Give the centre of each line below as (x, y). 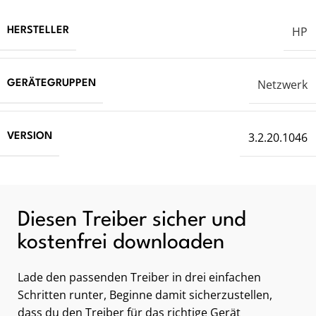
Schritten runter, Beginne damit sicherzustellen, (145, 295)
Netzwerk (282, 84)
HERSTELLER (38, 31)
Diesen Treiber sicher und (132, 221)
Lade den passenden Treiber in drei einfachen (139, 278)
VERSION (30, 137)
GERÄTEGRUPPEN (51, 84)
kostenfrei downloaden (121, 243)
